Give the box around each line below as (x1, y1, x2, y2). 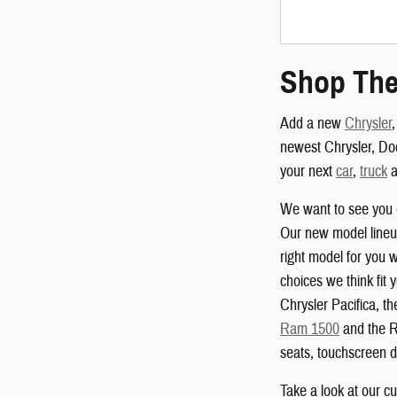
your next (280, 161, 336, 183)
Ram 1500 (280, 319, 339, 340)
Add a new (280, 113, 345, 135)
